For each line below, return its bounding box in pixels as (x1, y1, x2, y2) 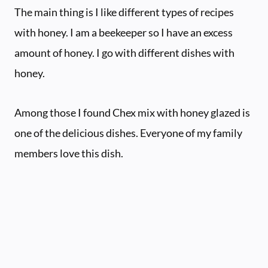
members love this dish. (14, 147, 123, 160)
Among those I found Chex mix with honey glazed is (14, 106, 250, 120)
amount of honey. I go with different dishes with (14, 46, 234, 60)
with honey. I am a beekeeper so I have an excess (14, 26, 233, 39)
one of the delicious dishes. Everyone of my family (14, 126, 242, 140)
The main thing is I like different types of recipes (14, 5, 234, 19)
